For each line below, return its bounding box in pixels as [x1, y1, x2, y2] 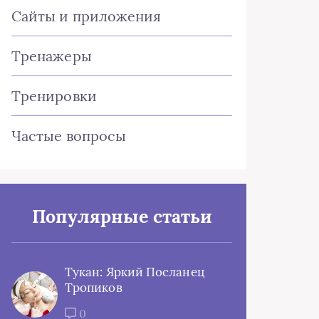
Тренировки [11, 87, 97, 105]
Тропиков [65, 280, 122, 296]
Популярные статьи [31, 205, 212, 228]
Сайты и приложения [11, 7, 162, 25]
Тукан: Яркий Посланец [65, 264, 204, 280]
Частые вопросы [11, 127, 127, 145]
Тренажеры [11, 47, 92, 65]
